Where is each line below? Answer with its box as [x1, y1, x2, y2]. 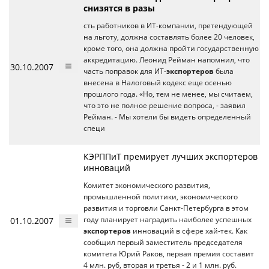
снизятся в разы [83, 2, 155, 14]
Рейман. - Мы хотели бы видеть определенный [83, 112, 251, 121]
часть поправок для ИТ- [83, 67, 166, 76]
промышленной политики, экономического [83, 192, 238, 201]
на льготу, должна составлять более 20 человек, [83, 32, 255, 41]
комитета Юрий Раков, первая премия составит [83, 249, 254, 258]
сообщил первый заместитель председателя [83, 238, 243, 247]
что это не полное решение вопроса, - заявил [83, 101, 246, 110]
